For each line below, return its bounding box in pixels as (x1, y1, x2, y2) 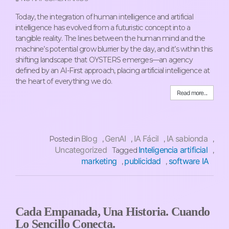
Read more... (176, 88, 207, 97)
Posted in (49, 134, 81, 144)
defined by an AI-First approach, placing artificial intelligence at (15, 65, 210, 75)
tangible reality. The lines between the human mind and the (15, 33, 205, 43)
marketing (81, 155, 117, 166)
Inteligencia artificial (139, 144, 208, 155)
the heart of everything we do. (15, 76, 112, 86)
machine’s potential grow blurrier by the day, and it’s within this (15, 44, 213, 54)
